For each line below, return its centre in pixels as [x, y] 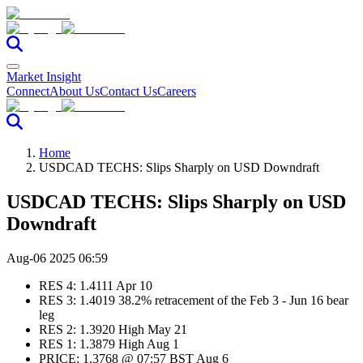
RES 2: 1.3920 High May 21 [113, 329]
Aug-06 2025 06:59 [57, 258]
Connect [28, 91]
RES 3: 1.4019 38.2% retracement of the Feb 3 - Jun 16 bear [194, 300]
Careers [177, 91]
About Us [75, 91]
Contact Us [128, 91]
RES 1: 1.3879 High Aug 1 [109, 344]
